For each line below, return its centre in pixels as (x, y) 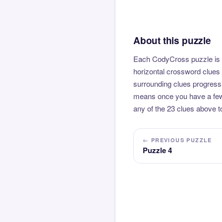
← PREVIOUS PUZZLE (177, 140)
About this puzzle (172, 40)
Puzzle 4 (157, 150)
